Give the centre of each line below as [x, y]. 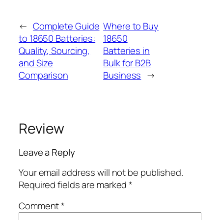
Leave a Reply [47, 152]
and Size [36, 63]
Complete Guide [66, 26]
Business [122, 75]
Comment [40, 206]
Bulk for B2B [127, 63]
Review [41, 128]
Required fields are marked [74, 184]
